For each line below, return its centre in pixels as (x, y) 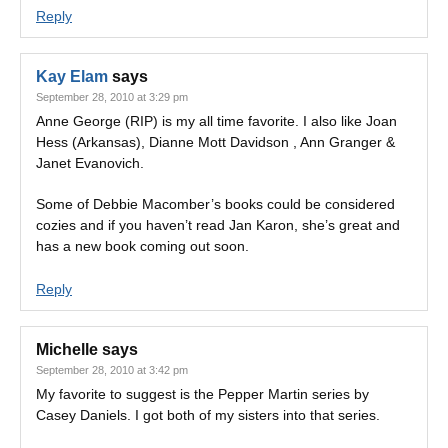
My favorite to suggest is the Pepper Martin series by (202, 394)
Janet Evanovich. (90, 163)
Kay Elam (72, 76)
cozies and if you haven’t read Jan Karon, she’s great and (218, 225)
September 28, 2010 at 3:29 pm (112, 97)
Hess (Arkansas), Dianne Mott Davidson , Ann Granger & (215, 142)
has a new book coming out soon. (142, 246)
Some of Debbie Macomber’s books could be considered (215, 204)
